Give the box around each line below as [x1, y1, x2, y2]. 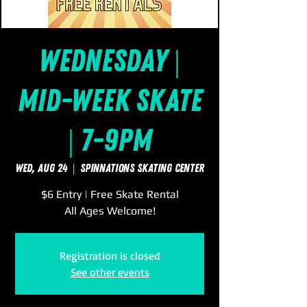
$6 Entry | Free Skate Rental [40, 188, 179, 201]
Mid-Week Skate [17, 82, 202, 120]
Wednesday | [39, 42, 180, 80]
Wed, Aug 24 [15, 161, 67, 175]
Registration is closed [59, 249, 160, 262]
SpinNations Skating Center [80, 161, 204, 175]
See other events [70, 265, 149, 279]
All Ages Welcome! [64, 204, 156, 217]
